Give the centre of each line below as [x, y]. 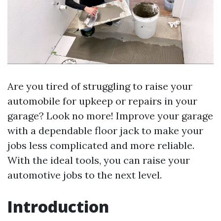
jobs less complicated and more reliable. [101, 146]
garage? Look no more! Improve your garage [110, 116]
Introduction [58, 207]
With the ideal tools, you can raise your [99, 160]
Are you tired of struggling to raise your [100, 86]
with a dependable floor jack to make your [105, 131]
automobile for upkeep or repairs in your [102, 101]
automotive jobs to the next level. [85, 175]
